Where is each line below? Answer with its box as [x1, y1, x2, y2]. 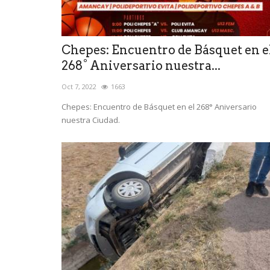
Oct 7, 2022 [61, 81, 96, 91]
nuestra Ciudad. [61, 114, 122, 125]
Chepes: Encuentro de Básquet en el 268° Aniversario [61, 101, 257, 112]
